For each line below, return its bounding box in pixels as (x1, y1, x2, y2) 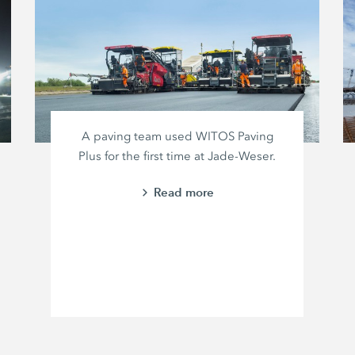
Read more (153, 184, 214, 200)
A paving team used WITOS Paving (81, 128, 273, 143)
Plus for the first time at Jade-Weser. (78, 148, 277, 163)
